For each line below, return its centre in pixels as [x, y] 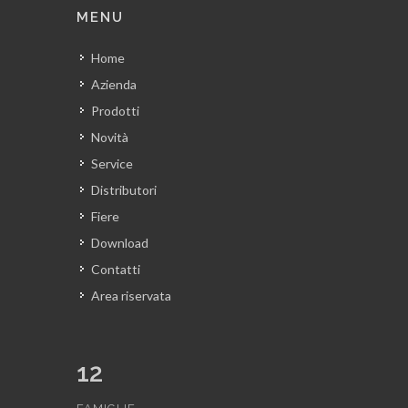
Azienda [114, 84]
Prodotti [115, 110]
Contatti [116, 269]
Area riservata [131, 295]
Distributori [124, 189]
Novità [110, 137]
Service [112, 163]
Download [120, 242]
